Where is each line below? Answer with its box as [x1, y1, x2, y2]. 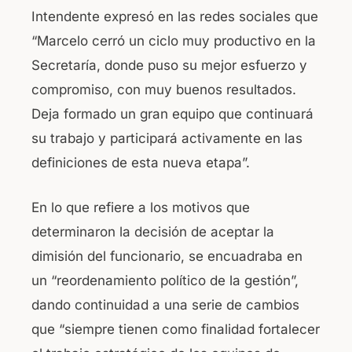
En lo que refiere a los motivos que [31, 199, 250, 215]
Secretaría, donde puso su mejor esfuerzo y [31, 57, 307, 74]
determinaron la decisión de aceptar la [31, 223, 274, 240]
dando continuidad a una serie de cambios [31, 296, 299, 313]
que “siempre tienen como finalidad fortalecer [31, 321, 320, 337]
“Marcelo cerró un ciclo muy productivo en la [31, 33, 316, 49]
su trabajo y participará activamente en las [31, 130, 302, 147]
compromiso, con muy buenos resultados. [31, 82, 296, 98]
